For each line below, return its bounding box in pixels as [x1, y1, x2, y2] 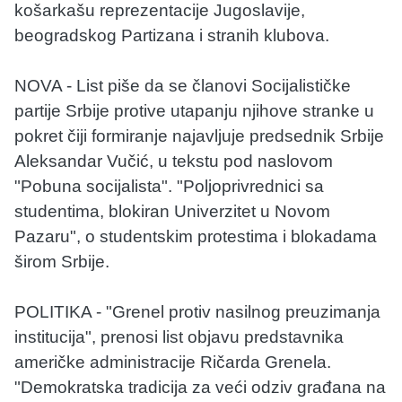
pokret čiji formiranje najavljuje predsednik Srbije [14, 126, 384, 145]
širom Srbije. [14, 251, 109, 271]
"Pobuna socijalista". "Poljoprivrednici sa [14, 176, 324, 196]
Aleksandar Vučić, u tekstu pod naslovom [14, 151, 333, 170]
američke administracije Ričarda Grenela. [14, 352, 331, 371]
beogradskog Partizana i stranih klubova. [14, 25, 329, 45]
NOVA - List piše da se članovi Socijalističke [14, 75, 351, 95]
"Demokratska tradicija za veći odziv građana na [14, 377, 386, 397]
